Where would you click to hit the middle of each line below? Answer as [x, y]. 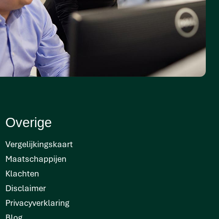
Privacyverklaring [37, 202]
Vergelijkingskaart [39, 144]
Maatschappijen [36, 158]
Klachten [22, 173]
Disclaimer [26, 188]
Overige [29, 123]
